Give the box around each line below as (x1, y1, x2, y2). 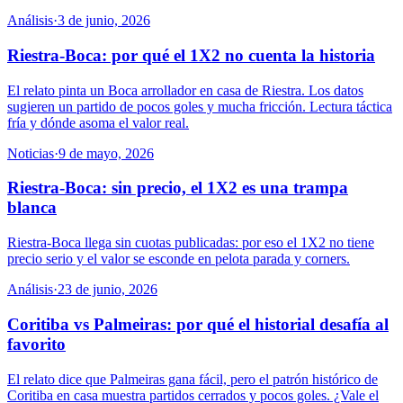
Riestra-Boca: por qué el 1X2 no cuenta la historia (7, 45, 375, 65)
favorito (7, 334, 66, 354)
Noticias (7, 145, 54, 161)
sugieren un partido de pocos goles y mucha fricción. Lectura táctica (7, 98, 392, 114)
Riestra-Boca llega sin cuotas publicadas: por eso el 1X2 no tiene (7, 235, 374, 251)
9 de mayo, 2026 (58, 145, 154, 161)
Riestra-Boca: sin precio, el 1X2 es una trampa (7, 178, 348, 198)
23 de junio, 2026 (58, 282, 157, 298)
